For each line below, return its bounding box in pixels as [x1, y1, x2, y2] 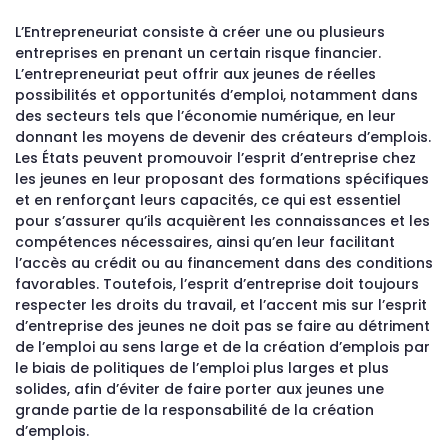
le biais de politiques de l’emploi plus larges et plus [15, 358, 389, 378]
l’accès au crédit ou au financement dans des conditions [15, 253, 433, 273]
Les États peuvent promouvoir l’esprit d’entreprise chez [15, 148, 416, 168]
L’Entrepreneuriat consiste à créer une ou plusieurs [15, 22, 385, 42]
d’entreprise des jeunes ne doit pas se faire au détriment [15, 316, 430, 336]
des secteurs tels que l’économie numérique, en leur [15, 106, 396, 126]
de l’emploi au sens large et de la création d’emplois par [15, 337, 430, 357]
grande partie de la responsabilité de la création [15, 400, 374, 420]
